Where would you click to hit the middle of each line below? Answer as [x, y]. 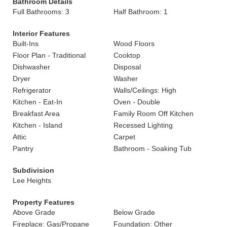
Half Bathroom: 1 [141, 12]
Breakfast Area [36, 113]
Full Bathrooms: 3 [41, 12]
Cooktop [127, 55]
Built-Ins [26, 44]
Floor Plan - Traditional [49, 55]
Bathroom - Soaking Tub [153, 148]
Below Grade [134, 212]
